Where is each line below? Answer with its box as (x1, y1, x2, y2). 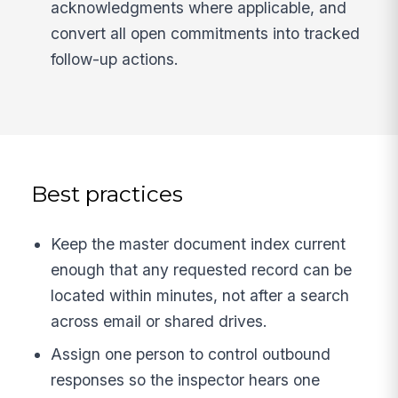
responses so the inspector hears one (51, 370, 321, 390)
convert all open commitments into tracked (51, 24, 361, 44)
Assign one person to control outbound (51, 345, 331, 364)
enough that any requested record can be (51, 259, 353, 279)
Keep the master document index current (51, 234, 346, 253)
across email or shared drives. (51, 311, 268, 330)
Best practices (31, 180, 184, 208)
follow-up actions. (51, 50, 179, 69)
